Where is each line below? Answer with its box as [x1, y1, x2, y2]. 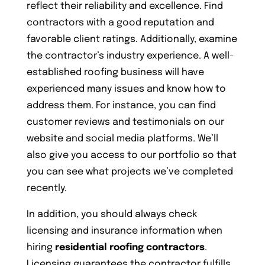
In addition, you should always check [26, 209, 197, 219]
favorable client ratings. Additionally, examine [26, 34, 237, 44]
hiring [26, 242, 55, 253]
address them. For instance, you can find [26, 100, 216, 111]
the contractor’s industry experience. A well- [26, 50, 234, 61]
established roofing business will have [26, 67, 204, 77]
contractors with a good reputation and [26, 17, 214, 28]
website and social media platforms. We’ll [26, 133, 218, 144]
